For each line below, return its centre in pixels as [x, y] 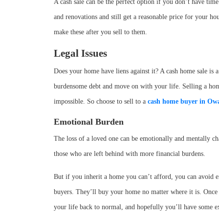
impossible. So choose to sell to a [101, 101]
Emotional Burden [89, 122]
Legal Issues [80, 53]
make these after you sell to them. [100, 32]
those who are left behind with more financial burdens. [130, 154]
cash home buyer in [176, 101]
